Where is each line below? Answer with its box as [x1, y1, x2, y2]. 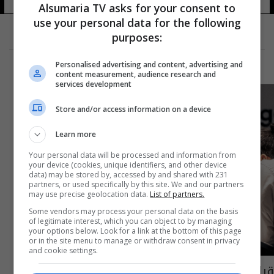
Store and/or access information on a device [56, 103, 212, 114]
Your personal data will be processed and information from [29, 150, 237, 160]
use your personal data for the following [33, 15, 241, 30]
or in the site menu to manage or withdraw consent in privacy [29, 235, 240, 246]
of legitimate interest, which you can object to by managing [29, 216, 232, 226]
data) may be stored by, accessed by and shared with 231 [29, 169, 229, 180]
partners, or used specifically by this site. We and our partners [29, 179, 244, 190]
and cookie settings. [29, 245, 98, 256]
